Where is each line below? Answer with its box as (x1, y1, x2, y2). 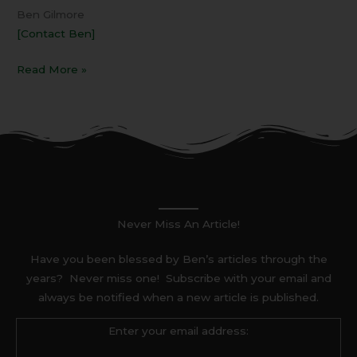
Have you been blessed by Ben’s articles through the (29, 252, 328, 265)
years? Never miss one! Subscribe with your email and (25, 271, 331, 284)
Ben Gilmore (17, 8, 85, 22)
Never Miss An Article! (117, 217, 240, 230)
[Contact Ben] (17, 27, 96, 41)
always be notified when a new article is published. (38, 290, 319, 304)
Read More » (17, 62, 88, 76)
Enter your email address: (108, 324, 249, 337)
